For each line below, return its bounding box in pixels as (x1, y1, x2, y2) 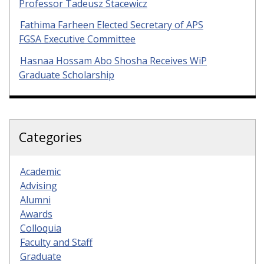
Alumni (20, 193, 51, 207)
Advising (20, 179, 57, 193)
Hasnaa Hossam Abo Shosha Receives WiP (20, 54, 207, 68)
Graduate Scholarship (19, 68, 114, 82)
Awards (20, 207, 52, 221)
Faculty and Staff (20, 236, 93, 249)
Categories (19, 129, 82, 146)
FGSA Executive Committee (19, 32, 136, 46)
